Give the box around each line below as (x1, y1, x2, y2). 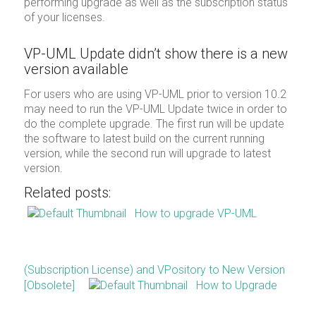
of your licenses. (23, 10, 105, 24)
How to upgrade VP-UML (134, 207, 257, 221)
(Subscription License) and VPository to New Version (23, 263, 285, 277)
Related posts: (23, 184, 111, 202)
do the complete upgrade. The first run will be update (23, 116, 284, 130)
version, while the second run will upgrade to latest (23, 146, 271, 160)
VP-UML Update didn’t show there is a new (23, 44, 288, 62)
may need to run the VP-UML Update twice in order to (23, 102, 287, 116)
